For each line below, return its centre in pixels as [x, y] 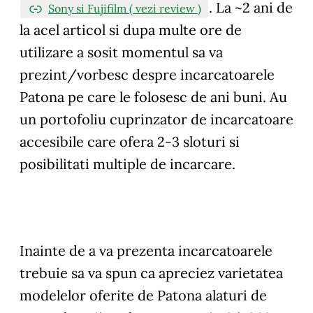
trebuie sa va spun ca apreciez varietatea [151, 272]
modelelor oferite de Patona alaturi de [143, 295]
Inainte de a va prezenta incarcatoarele [146, 250]
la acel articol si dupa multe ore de [131, 29]
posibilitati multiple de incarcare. [128, 163]
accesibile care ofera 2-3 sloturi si [130, 141]
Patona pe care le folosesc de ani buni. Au [153, 96]
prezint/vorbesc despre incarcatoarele [147, 74]
